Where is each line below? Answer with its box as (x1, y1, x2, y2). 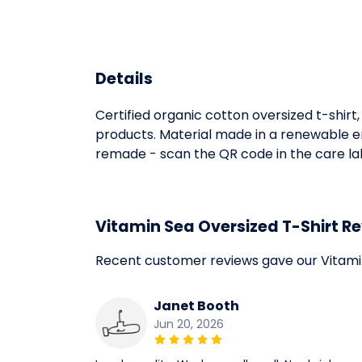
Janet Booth (154, 297, 239, 316)
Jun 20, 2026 (154, 316, 224, 333)
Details (95, 68, 153, 90)
